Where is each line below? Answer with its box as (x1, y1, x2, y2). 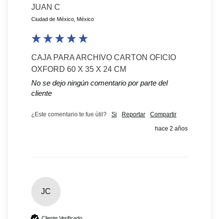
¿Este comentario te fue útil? (31, 111, 107, 118)
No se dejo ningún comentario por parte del (31, 79, 168, 88)
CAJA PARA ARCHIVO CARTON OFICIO (31, 53, 176, 62)
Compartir (150, 111, 176, 118)
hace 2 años (155, 125, 188, 132)
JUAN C (31, 3, 60, 12)
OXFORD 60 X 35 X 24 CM (31, 65, 126, 74)
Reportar (122, 111, 145, 118)
